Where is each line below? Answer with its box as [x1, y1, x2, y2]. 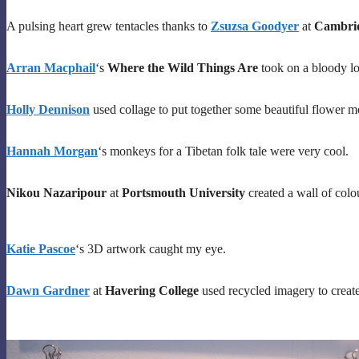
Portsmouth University [122, 185, 245, 200]
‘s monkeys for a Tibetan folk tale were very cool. [98, 143, 349, 158]
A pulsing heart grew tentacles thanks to [6, 18, 211, 33]
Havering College [105, 283, 199, 297]
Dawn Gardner [6, 283, 90, 297]
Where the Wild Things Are [107, 60, 258, 75]
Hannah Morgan [6, 143, 98, 158]
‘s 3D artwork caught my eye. [75, 241, 226, 256]
